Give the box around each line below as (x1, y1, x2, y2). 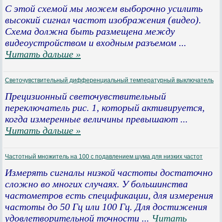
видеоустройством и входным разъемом (5, 37, 176, 48)
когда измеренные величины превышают (5, 113, 178, 124)
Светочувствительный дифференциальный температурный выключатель (5, 77, 214, 84)
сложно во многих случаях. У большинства (5, 178, 188, 189)
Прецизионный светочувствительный (5, 91, 166, 102)
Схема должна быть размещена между (5, 26, 175, 37)
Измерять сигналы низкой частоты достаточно (5, 167, 213, 178)
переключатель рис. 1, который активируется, (5, 102, 205, 113)
